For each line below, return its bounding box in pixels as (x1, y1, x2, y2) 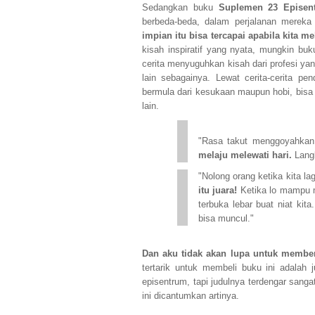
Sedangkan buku (142, 3, 219, 13)
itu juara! (198, 186, 240, 195)
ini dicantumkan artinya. (142, 291, 239, 301)
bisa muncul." (198, 214, 254, 224)
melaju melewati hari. (198, 150, 295, 160)
